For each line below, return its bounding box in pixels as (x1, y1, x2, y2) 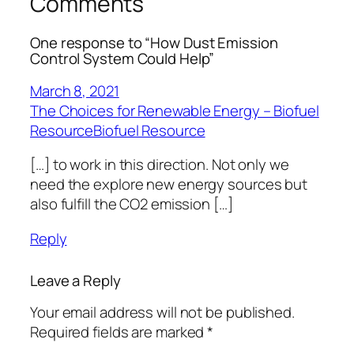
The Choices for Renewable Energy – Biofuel (30, 100, 319, 121)
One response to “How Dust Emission (30, 32, 278, 54)
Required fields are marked (30, 322, 208, 343)
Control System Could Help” (30, 48, 215, 70)
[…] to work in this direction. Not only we (30, 154, 289, 175)
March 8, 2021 (30, 80, 119, 101)
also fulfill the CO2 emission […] (30, 194, 233, 215)
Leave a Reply (30, 269, 121, 291)
